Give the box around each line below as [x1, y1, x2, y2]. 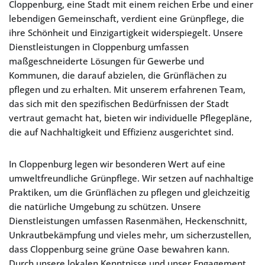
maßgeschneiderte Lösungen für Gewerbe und [9, 55, 204, 67]
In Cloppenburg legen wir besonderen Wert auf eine [9, 158, 225, 170]
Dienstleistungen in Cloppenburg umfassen [9, 41, 189, 53]
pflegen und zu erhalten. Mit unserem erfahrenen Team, [9, 83, 245, 95]
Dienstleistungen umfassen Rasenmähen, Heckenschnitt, [9, 215, 247, 227]
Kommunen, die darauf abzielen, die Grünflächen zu [9, 69, 227, 81]
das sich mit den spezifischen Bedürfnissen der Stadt [9, 98, 229, 109]
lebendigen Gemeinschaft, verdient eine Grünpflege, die [9, 12, 244, 24]
